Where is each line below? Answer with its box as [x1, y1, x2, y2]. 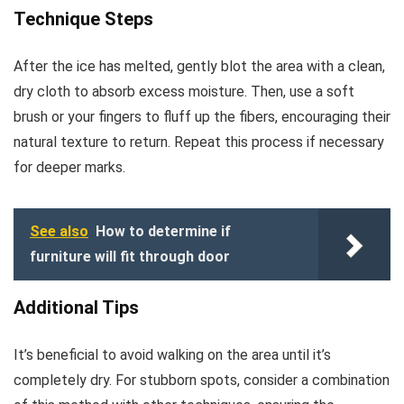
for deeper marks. [14, 159, 125, 177]
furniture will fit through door [30, 248, 230, 266]
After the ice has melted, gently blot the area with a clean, [14, 58, 385, 76]
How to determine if [96, 223, 231, 241]
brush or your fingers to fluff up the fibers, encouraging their [14, 108, 390, 126]
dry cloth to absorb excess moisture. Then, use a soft [14, 83, 354, 101]
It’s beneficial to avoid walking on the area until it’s [14, 346, 331, 364]
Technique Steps [14, 8, 153, 31]
